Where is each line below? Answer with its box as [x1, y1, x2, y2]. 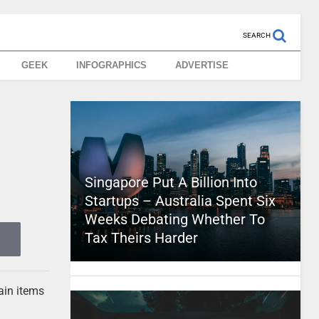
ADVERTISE [175, 60, 229, 70]
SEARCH [242, 31, 271, 39]
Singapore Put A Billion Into [84, 174, 257, 191]
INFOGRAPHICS [76, 60, 147, 70]
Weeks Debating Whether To [84, 211, 265, 228]
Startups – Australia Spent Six [84, 192, 276, 209]
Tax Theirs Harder [84, 229, 198, 246]
